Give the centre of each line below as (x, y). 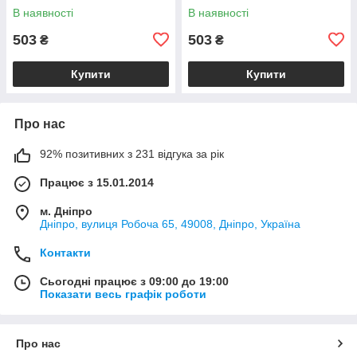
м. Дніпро (66, 211)
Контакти (65, 252)
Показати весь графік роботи (123, 294)
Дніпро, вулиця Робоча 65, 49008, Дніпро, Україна (170, 224)
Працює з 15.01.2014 (97, 182)
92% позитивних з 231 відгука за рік (132, 153)
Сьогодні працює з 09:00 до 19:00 (134, 281)
